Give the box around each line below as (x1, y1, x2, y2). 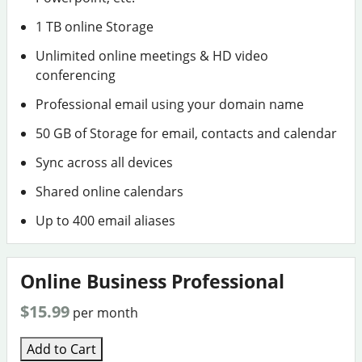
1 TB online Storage (36, 18, 154, 36)
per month (73, 304, 138, 322)
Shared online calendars (36, 183, 184, 200)
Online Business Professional (20, 269, 284, 294)
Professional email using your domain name (36, 95, 305, 113)
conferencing (36, 66, 116, 84)
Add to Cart (27, 340, 96, 358)
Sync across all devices (36, 154, 174, 171)
